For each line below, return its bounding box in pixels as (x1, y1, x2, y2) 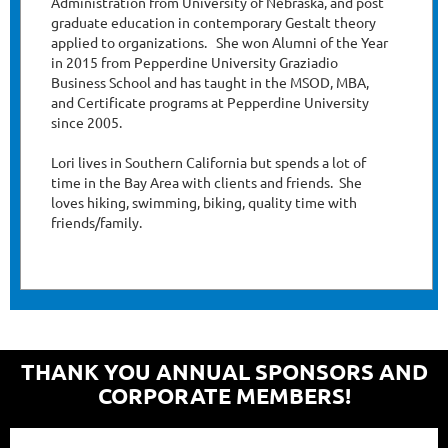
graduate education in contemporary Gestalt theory (51, 13, 376, 32)
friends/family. (51, 213, 142, 232)
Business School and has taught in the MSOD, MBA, (51, 73, 369, 92)
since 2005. (51, 113, 122, 132)
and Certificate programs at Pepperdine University (51, 93, 369, 112)
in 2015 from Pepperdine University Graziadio (51, 53, 338, 72)
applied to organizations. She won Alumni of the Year (51, 33, 388, 52)
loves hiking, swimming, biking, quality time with (51, 193, 357, 212)
